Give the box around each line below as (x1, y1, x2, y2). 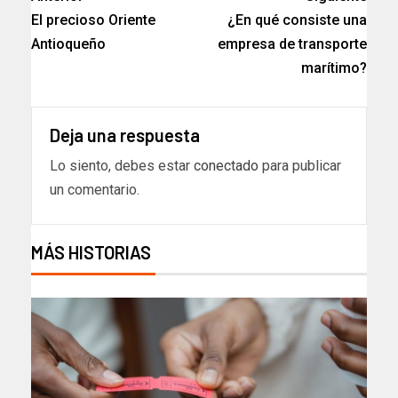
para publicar (259, 156, 341, 174)
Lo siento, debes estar (50, 156, 194, 174)
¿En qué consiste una (227, 11, 367, 28)
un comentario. (50, 180, 139, 198)
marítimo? (301, 59, 367, 76)
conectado (194, 156, 259, 174)
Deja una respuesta (50, 123, 200, 146)
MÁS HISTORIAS (31, 241, 151, 263)
